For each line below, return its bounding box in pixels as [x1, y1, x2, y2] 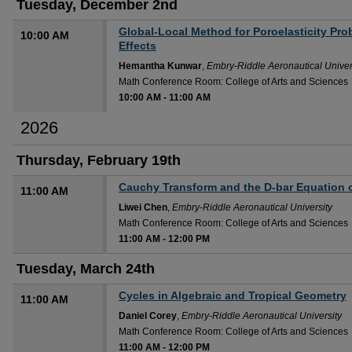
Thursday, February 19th [16, 152, 181, 169]
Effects [119, 39, 156, 53]
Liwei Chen [119, 202, 167, 214]
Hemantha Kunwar [119, 60, 202, 72]
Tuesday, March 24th [16, 261, 155, 277]
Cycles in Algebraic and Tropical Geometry [119, 289, 346, 302]
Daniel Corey [119, 310, 177, 322]
